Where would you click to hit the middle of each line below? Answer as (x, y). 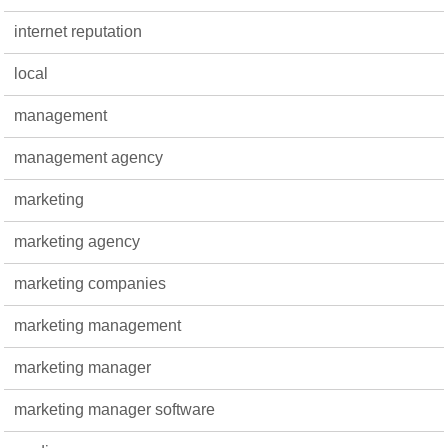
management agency (89, 157)
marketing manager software (115, 409)
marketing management (98, 325)
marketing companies (90, 283)
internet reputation (78, 31)
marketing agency (77, 241)
